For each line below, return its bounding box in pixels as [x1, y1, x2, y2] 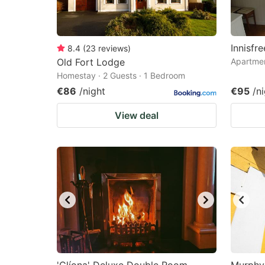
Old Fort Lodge [57, 56, 125, 68]
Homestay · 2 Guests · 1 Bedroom [57, 70, 185, 80]
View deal [115, 109, 159, 121]
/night [79, 85, 105, 97]
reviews [98, 43, 128, 53]
